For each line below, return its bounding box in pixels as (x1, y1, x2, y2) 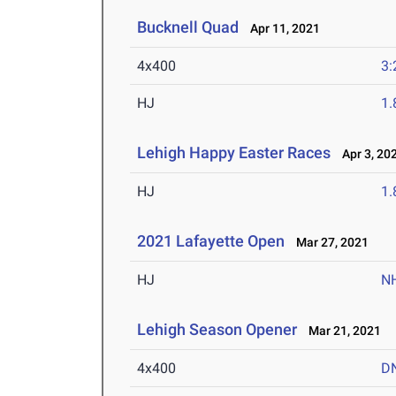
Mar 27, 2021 (288, 235, 369, 250)
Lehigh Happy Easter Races (137, 143, 331, 163)
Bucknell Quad (137, 18, 240, 37)
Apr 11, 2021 (242, 21, 321, 36)
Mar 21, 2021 (301, 324, 382, 339)
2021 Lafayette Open (137, 232, 286, 251)
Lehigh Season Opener (137, 320, 298, 339)
